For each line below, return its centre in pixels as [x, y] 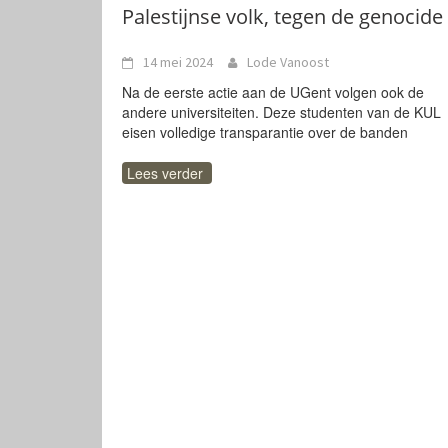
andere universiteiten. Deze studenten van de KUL [281, 112]
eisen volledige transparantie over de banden [265, 132]
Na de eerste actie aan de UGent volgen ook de [273, 92]
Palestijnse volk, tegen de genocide [282, 16]
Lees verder [165, 173]
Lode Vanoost [288, 62]
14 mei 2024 [178, 62]
